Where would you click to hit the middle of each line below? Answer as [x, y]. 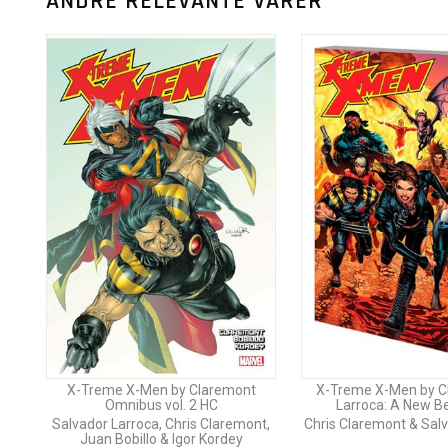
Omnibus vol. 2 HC [161, 405]
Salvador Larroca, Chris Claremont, [161, 424]
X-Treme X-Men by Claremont [161, 390]
